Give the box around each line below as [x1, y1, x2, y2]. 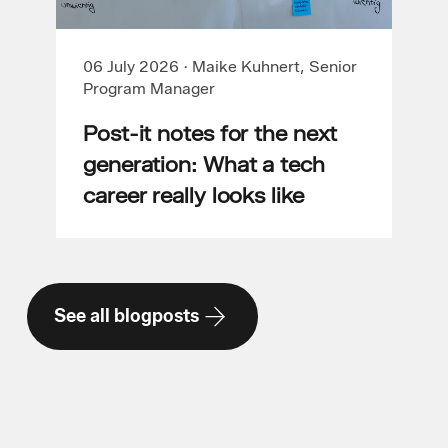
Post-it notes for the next [83, 121, 338, 147]
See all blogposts [54, 304, 199, 327]
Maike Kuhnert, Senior [192, 57, 357, 77]
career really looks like [83, 183, 304, 209]
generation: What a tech [83, 152, 325, 178]
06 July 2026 [83, 57, 179, 77]
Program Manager [83, 79, 215, 99]
